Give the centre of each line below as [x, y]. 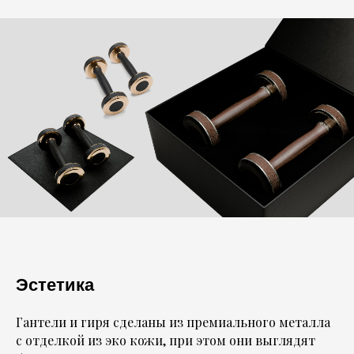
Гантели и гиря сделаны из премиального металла [173, 322]
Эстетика [55, 285]
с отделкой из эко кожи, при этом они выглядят [166, 340]
